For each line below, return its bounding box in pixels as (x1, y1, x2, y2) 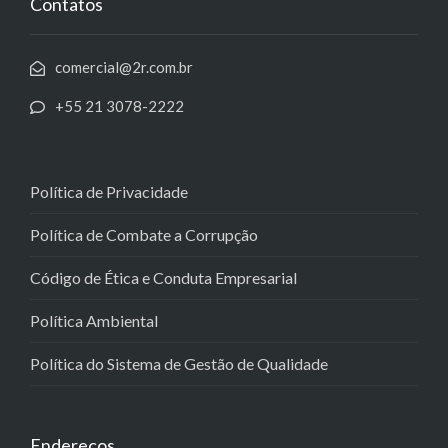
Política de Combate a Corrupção (30, 224, 258, 244)
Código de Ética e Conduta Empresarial (30, 267, 297, 287)
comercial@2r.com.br (55, 57, 193, 76)
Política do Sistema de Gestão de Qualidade (30, 353, 328, 373)
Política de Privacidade (30, 181, 188, 201)
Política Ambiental (30, 310, 158, 330)
